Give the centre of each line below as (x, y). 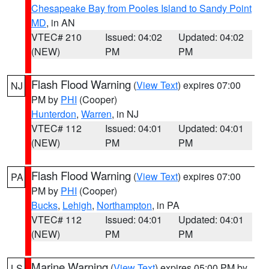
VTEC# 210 (56, 37)
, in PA (166, 205)
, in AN (61, 23)
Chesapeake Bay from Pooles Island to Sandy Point (141, 8)
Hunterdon (54, 114)
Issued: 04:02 (133, 37)
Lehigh (77, 205)
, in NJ (125, 114)
